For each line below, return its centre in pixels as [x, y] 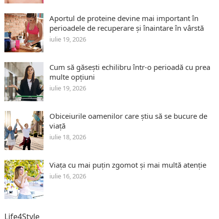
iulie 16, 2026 [67, 176]
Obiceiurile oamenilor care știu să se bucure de [128, 116]
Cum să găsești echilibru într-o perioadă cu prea [130, 67]
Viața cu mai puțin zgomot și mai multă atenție [128, 165]
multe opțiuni [72, 77]
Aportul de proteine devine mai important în [124, 18]
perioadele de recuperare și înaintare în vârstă [126, 28]
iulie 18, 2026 [67, 137]
